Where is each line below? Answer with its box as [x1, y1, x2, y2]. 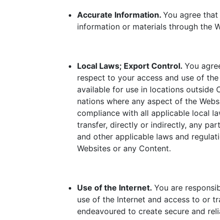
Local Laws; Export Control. [77, 61, 185, 71]
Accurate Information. [77, 10, 163, 20]
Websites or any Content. [77, 143, 171, 153]
